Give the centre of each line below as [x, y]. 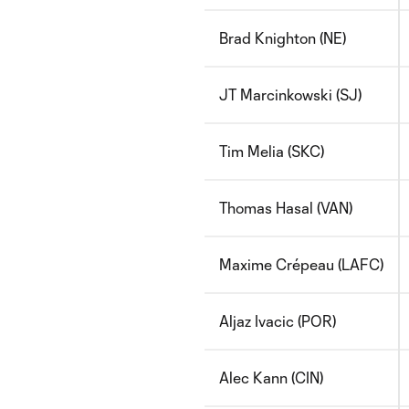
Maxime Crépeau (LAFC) [301, 264]
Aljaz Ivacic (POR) [278, 321]
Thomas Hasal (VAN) [286, 208]
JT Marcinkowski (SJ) [290, 94]
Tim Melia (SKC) [272, 151]
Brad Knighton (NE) [283, 38]
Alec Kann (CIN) [271, 378]
